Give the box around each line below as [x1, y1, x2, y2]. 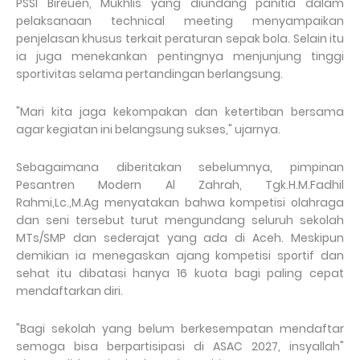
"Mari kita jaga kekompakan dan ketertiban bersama [16, 104, 344, 121]
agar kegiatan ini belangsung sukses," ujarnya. [16, 121, 280, 138]
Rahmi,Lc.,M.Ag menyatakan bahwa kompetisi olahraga [16, 194, 344, 211]
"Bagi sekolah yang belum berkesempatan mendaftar [16, 321, 344, 337]
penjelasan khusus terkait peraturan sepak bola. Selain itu [16, 31, 344, 47]
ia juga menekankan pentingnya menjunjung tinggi [16, 48, 344, 65]
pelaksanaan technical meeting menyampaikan [16, 13, 344, 30]
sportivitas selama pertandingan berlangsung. [16, 66, 283, 83]
